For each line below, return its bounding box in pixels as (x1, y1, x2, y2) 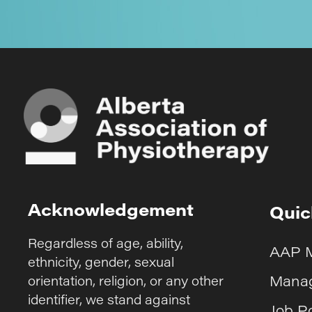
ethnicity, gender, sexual (28, 253, 174, 270)
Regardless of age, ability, (28, 234, 183, 251)
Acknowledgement (28, 197, 194, 220)
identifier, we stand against (28, 290, 190, 308)
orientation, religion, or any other (28, 272, 224, 289)
